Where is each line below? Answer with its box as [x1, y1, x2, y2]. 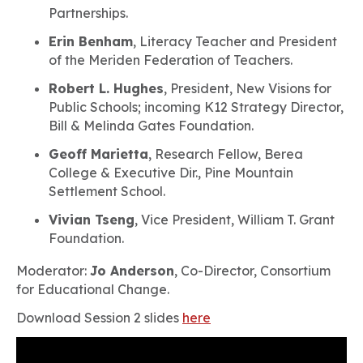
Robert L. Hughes [49, 80, 164, 96]
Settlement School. [49, 183, 165, 199]
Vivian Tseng [49, 211, 135, 228]
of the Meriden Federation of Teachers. [49, 52, 293, 68]
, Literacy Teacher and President [133, 33, 337, 49]
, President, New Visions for [164, 80, 331, 96]
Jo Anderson [90, 263, 174, 279]
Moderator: [16, 263, 90, 279]
